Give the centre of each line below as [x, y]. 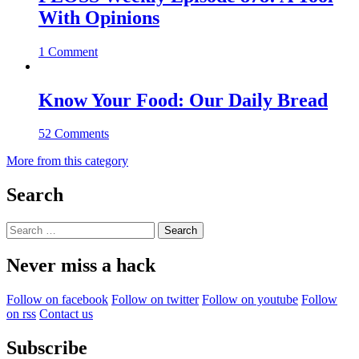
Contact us [66, 314]
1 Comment [68, 51]
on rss [21, 314]
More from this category [67, 161]
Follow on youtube [250, 300]
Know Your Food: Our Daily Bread [183, 100]
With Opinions [99, 17]
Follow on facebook [57, 300]
